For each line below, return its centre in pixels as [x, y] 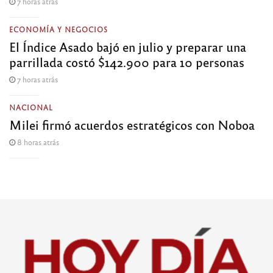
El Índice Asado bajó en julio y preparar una [128, 46]
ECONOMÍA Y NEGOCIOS [58, 29]
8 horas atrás [37, 142]
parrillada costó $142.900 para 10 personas [127, 62]
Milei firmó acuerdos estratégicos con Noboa [132, 124]
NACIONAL [31, 107]
